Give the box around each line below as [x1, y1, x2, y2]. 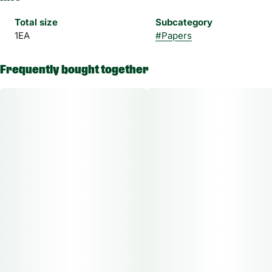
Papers [161, 29, 192, 41]
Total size [15, 16, 58, 28]
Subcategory [155, 16, 212, 28]
